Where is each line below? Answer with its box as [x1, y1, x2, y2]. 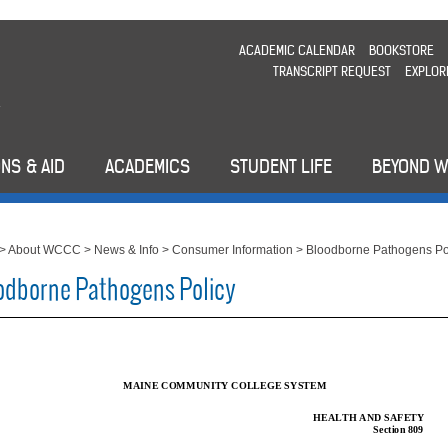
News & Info [94, 243, 160, 258]
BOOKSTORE [368, 42, 434, 59]
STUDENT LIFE [230, 155, 332, 179]
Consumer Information [172, 243, 294, 258]
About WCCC [8, 243, 82, 258]
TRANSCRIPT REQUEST [272, 63, 391, 80]
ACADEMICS [105, 155, 190, 179]
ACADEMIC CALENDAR [238, 42, 355, 59]
